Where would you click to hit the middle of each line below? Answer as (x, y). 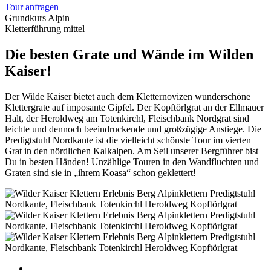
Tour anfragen (32, 7)
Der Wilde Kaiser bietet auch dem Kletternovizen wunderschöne (128, 96)
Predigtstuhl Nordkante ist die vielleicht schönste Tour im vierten (128, 140)
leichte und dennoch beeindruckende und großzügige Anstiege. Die (133, 129)
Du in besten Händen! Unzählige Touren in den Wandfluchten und (132, 162)
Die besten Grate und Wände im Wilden (129, 54)
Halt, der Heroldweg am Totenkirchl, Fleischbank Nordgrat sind (127, 118)
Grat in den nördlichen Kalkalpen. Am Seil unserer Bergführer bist (132, 151)
